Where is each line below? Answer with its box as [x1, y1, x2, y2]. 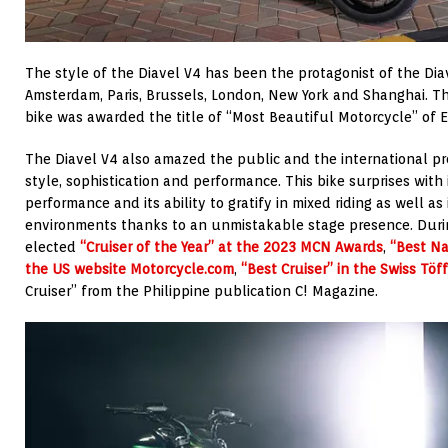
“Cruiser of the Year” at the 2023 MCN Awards [80, 239, 383, 256]
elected [25, 239, 80, 256]
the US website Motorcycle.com [25, 261, 234, 278]
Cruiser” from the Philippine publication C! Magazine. [25, 283, 378, 300]
